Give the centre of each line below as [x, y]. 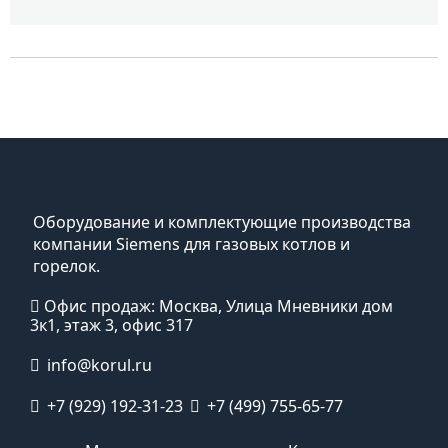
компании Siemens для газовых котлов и [191, 244]
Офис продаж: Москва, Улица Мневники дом [216, 306]
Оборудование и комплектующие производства [222, 222]
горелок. [66, 266]
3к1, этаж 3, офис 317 [111, 325]
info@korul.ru [99, 365]
